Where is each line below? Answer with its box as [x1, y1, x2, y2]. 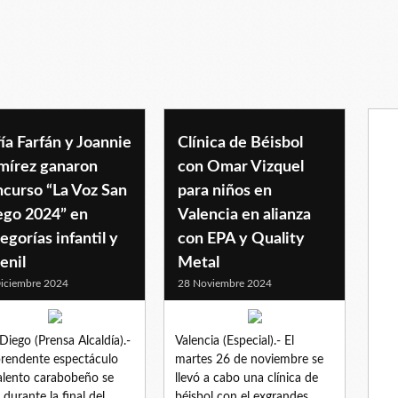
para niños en [178, 182, 272, 199]
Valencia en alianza [178, 206, 311, 223]
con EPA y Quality [178, 230, 305, 247]
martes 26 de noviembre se [175, 353, 323, 366]
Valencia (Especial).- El [175, 334, 294, 347]
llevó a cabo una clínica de [175, 371, 318, 385]
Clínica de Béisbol [178, 134, 303, 151]
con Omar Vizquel [178, 158, 304, 175]
